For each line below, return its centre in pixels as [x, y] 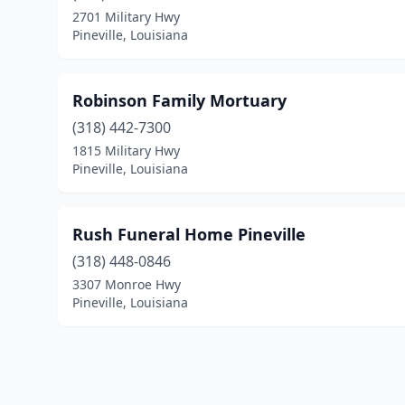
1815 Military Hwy [126, 151]
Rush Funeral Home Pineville [189, 234]
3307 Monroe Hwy [127, 284]
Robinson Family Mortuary [179, 100]
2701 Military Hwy [126, 17]
